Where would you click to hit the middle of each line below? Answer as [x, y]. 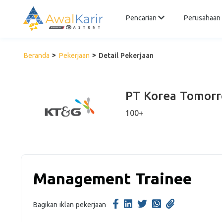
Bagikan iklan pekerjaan [70, 205]
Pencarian [142, 18]
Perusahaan [202, 18]
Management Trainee [112, 178]
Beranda [36, 55]
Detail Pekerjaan [126, 55]
